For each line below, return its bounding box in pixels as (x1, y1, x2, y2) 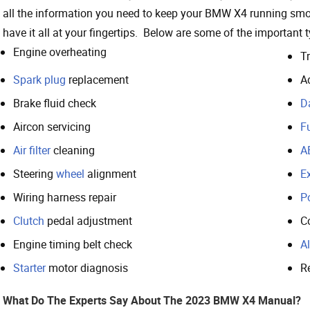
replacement (66, 71, 129, 87)
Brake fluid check (13, 95, 96, 111)
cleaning (51, 142, 95, 158)
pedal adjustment (44, 212, 132, 228)
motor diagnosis (46, 259, 128, 275)
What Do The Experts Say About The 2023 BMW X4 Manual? (3, 292, 301, 308)
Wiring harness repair (13, 189, 116, 205)
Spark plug (13, 71, 66, 87)
